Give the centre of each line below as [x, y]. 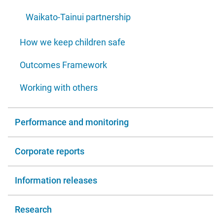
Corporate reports [50, 151]
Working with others [59, 88]
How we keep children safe [73, 42]
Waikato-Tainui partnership [78, 17]
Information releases [56, 181]
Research [33, 210]
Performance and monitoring [72, 122]
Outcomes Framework [63, 65]
